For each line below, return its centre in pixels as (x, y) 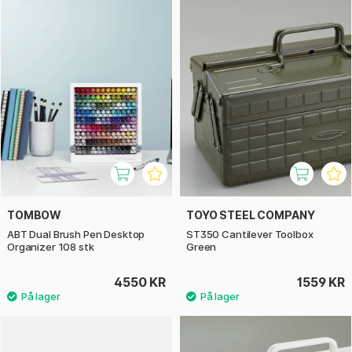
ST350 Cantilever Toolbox (250, 235)
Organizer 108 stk (51, 247)
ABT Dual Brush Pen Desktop (76, 235)
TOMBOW (35, 215)
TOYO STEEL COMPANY (251, 215)
